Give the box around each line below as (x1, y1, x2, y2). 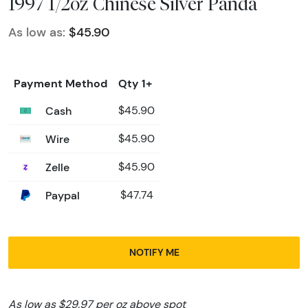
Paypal (43, 188, 80, 203)
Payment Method (14, 76, 107, 91)
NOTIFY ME (129, 246, 179, 259)
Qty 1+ (118, 76, 153, 91)
